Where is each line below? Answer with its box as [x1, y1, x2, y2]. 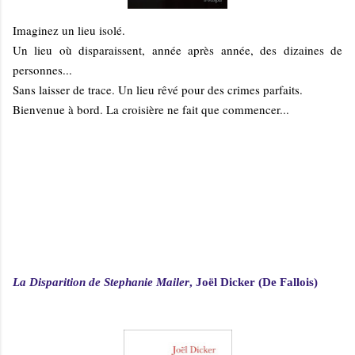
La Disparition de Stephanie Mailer [13, 276, 189, 289]
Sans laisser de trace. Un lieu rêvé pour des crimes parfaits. [13, 82, 303, 98]
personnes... [13, 62, 72, 78]
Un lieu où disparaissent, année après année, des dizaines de [13, 42, 342, 59]
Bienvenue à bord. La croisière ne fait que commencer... [13, 101, 289, 118]
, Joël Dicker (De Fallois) [189, 276, 318, 289]
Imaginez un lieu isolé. [13, 22, 125, 39]
